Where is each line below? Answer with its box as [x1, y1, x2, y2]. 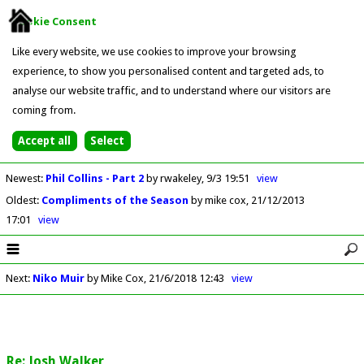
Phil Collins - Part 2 [45, 171, 146, 184]
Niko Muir [32, 272, 84, 285]
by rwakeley [145, 171, 201, 184]
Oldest [5, 193, 37, 206]
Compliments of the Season [41, 193, 191, 206]
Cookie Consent [11, 15, 97, 28]
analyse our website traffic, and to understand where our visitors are [11, 84, 331, 97]
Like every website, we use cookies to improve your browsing [11, 45, 297, 58]
